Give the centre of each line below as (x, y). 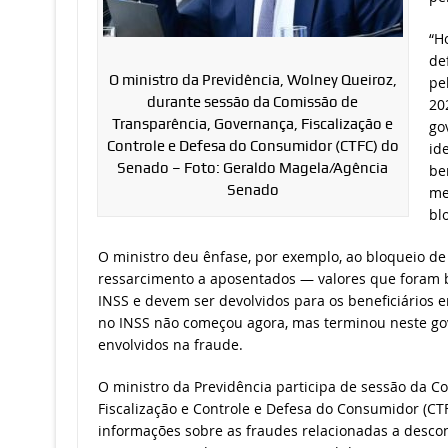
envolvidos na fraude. (170, 345)
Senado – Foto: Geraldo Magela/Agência (252, 168)
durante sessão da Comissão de (252, 102)
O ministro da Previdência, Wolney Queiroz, (252, 80)
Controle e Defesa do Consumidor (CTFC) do (252, 146)
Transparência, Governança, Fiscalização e (252, 124)
